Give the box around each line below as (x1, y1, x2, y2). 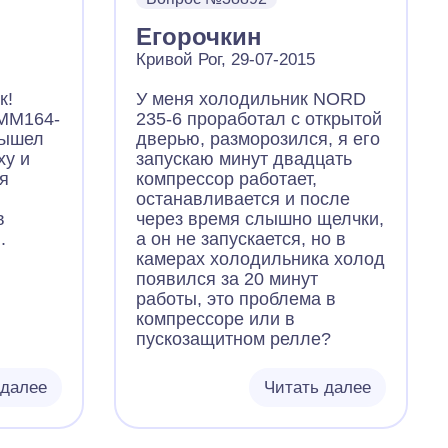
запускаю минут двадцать (136, 149, 353, 169)
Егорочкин (136, 23, 263, 50)
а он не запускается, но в (136, 229, 347, 249)
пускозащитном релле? (136, 329, 332, 349)
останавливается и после (136, 189, 351, 209)
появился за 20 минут (136, 269, 319, 289)
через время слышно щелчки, (136, 209, 385, 229)
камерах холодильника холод (136, 249, 386, 269)
